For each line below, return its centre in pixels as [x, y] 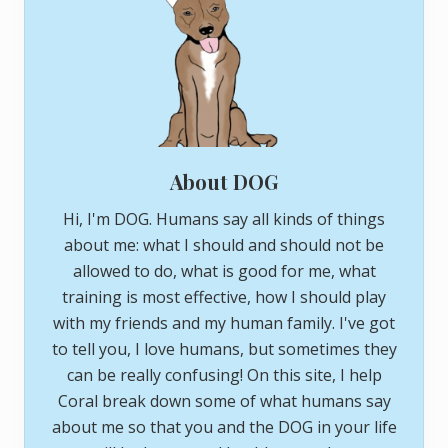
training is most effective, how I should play [224, 297]
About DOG [224, 182]
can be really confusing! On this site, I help [224, 375]
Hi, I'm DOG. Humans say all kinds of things [224, 219]
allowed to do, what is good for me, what [224, 271]
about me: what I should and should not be [224, 245]
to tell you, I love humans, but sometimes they [224, 349]
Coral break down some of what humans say [224, 401]
